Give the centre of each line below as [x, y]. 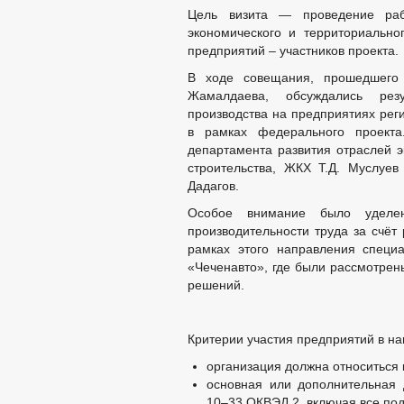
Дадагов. [213, 186]
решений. [216, 285]
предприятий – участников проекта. [293, 50]
